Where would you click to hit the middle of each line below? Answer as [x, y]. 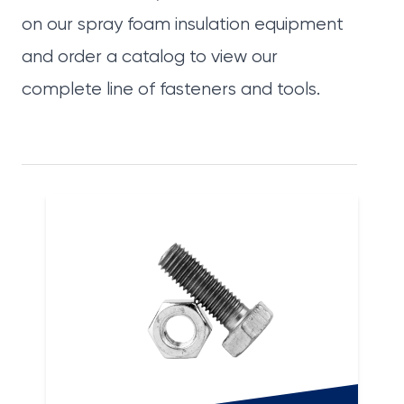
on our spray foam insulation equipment [183, 25]
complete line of [91, 90]
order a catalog [119, 58]
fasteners [198, 90]
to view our [231, 58]
